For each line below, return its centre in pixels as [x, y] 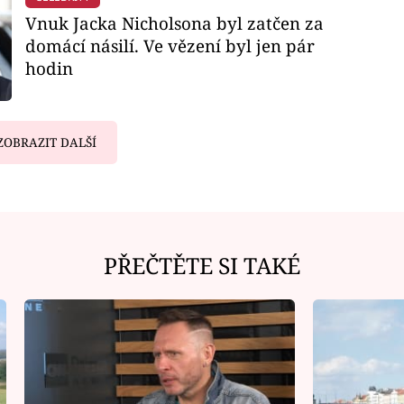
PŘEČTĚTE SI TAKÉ [202, 265]
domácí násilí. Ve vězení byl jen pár [170, 45]
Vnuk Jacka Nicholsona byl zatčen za [174, 23]
